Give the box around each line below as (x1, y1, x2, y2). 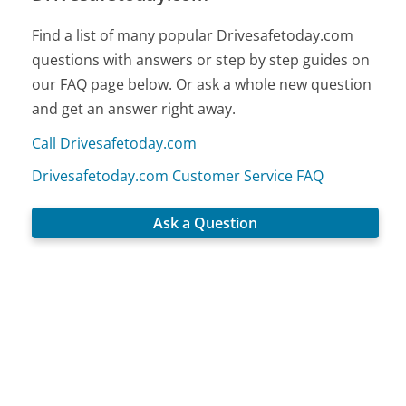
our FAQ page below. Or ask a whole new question (32, 73, 372, 94)
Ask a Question (153, 213, 258, 234)
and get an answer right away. (32, 98, 237, 119)
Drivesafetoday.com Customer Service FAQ (32, 165, 324, 186)
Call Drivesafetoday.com (32, 132, 198, 153)
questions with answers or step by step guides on (32, 49, 371, 70)
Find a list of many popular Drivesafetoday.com (32, 24, 354, 45)
